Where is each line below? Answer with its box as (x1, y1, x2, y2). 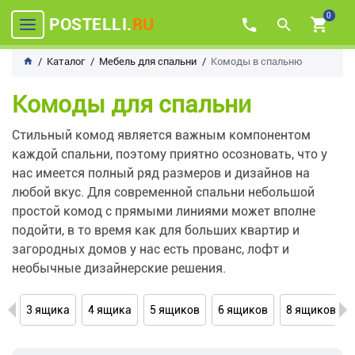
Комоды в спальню (211, 55, 303, 67)
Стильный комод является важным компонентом (12, 128, 311, 143)
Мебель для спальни (99, 55, 197, 67)
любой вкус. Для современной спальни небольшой (12, 185, 315, 200)
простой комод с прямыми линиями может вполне (12, 204, 315, 219)
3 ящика (26, 303, 70, 316)
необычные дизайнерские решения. (12, 261, 226, 276)
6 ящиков (218, 303, 268, 316)
